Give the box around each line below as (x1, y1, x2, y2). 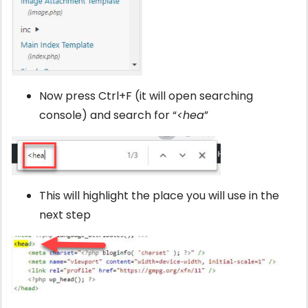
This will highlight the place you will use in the (39, 187, 279, 203)
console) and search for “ (39, 107, 177, 123)
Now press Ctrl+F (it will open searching (39, 87, 253, 104)
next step (39, 206, 91, 223)
